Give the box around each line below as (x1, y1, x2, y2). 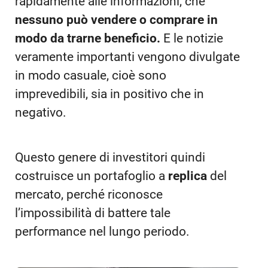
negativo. (15, 105, 66, 120)
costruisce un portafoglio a (15, 169, 168, 184)
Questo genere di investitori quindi (15, 150, 205, 165)
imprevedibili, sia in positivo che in (15, 86, 204, 101)
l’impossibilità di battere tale (15, 206, 170, 221)
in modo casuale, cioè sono (15, 68, 166, 83)
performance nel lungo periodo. (15, 224, 190, 239)
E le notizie (163, 31, 223, 45)
